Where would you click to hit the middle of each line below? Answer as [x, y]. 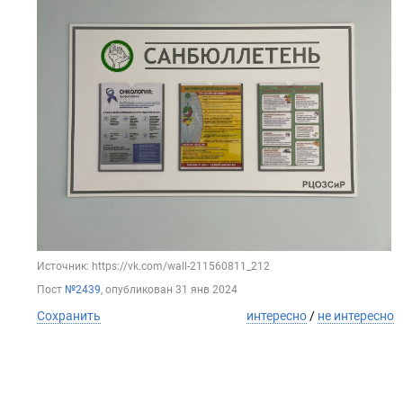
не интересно [356, 316]
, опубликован [138, 290]
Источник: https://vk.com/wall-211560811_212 [153, 267]
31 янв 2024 [206, 290]
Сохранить [69, 316]
